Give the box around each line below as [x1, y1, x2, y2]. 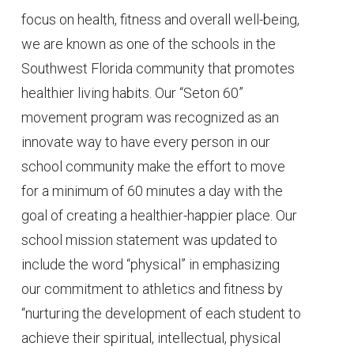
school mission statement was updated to [21, 231, 278, 248]
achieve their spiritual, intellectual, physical [21, 329, 281, 346]
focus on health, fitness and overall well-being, [21, 10, 300, 28]
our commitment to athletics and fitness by [21, 280, 284, 297]
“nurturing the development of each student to [21, 304, 302, 322]
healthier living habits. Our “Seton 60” [21, 84, 244, 101]
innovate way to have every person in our [21, 133, 271, 150]
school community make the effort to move [21, 157, 286, 175]
